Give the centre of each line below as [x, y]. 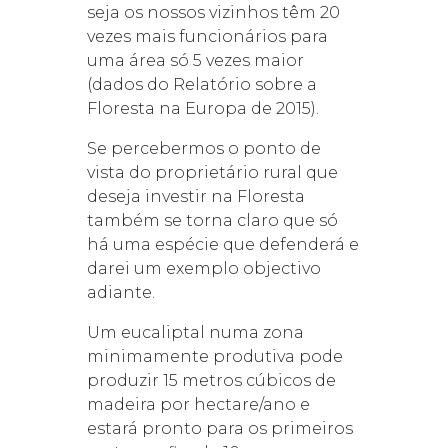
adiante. [120, 292]
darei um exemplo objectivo [203, 268]
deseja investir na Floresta [195, 196]
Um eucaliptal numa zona [195, 332]
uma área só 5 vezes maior [195, 60]
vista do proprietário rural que [212, 172]
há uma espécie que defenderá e [222, 244]
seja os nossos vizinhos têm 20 [213, 12]
